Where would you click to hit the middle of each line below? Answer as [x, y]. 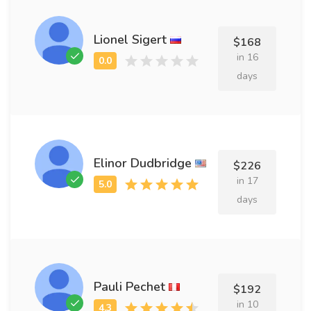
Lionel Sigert [130, 39]
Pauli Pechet [129, 286]
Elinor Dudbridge [143, 163]
